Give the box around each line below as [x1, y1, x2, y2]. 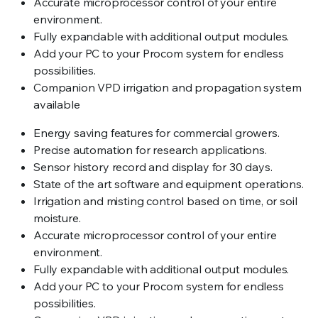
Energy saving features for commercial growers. [33, 126, 280, 140]
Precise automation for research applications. [33, 143, 267, 157]
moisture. [33, 211, 81, 225]
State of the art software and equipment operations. [33, 177, 304, 191]
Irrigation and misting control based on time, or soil [33, 194, 297, 208]
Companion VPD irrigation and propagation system [33, 80, 302, 94]
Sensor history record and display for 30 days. [33, 160, 273, 174]
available [33, 97, 80, 111]
